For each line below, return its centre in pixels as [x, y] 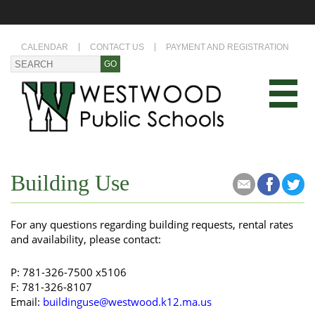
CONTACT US [117, 47]
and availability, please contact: [86, 239]
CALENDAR [45, 47]
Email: [27, 302]
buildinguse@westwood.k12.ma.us [127, 302]
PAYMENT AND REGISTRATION [227, 47]
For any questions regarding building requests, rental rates [152, 225]
